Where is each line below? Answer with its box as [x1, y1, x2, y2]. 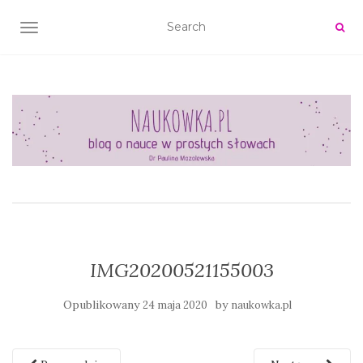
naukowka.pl [231, 297, 292, 312]
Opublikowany [63, 297, 143, 312]
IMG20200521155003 [89, 257, 274, 283]
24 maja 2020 [143, 297, 207, 312]
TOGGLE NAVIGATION [28, 22, 157, 36]
